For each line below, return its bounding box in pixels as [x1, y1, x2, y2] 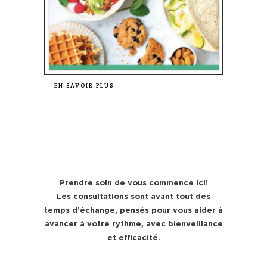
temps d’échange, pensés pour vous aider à [44, 207, 223, 215]
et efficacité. [107, 234, 160, 243]
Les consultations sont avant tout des [57, 193, 210, 201]
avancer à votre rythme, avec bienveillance [44, 221, 223, 229]
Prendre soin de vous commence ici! [59, 179, 208, 188]
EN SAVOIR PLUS [54, 82, 114, 90]
